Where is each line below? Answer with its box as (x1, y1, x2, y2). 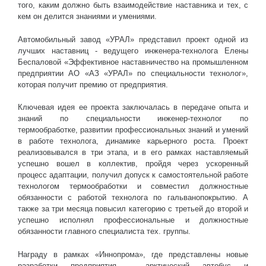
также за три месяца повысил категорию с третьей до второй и (18, 204, 248, 214)
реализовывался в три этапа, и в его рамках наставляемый (18, 148, 248, 157)
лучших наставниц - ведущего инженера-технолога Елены (18, 46, 248, 55)
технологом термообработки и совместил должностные (18, 182, 248, 191)
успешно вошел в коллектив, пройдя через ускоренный (18, 159, 248, 169)
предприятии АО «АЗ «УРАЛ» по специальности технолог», (18, 68, 248, 78)
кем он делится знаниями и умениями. (18, 12, 157, 21)
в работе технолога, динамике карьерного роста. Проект (18, 137, 248, 146)
